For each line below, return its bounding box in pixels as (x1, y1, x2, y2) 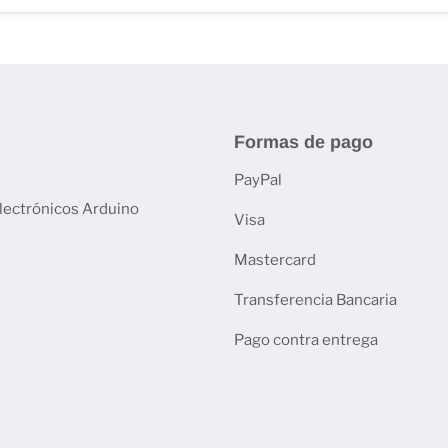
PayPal (234, 170, 282, 189)
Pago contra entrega (234, 330, 378, 349)
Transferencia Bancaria (234, 290, 397, 309)
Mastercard (234, 250, 316, 269)
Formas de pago (234, 131, 373, 152)
